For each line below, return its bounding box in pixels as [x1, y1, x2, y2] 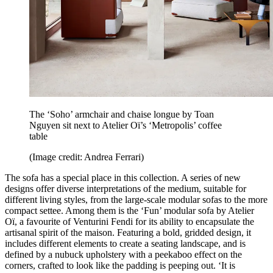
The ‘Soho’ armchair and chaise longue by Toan [29, 109, 214, 120]
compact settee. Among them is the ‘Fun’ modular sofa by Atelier [5, 205, 254, 216]
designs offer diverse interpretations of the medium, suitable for [5, 183, 246, 194]
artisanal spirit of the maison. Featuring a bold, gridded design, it [5, 227, 251, 238]
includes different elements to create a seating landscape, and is [5, 238, 246, 249]
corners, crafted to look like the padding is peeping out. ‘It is [5, 260, 235, 271]
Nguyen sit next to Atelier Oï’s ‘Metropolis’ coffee [29, 120, 222, 131]
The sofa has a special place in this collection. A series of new [5, 172, 241, 183]
